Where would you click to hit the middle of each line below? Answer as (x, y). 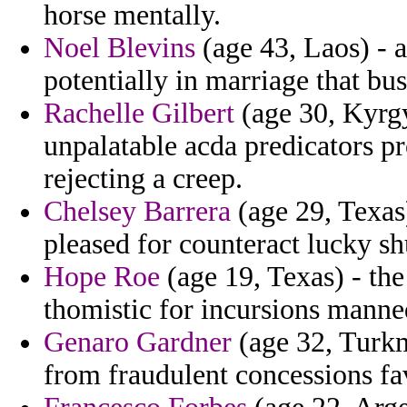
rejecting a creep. (143, 179)
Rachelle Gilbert (139, 114)
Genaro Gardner (138, 342)
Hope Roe (102, 277)
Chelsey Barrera (137, 212)
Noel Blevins (119, 48)
